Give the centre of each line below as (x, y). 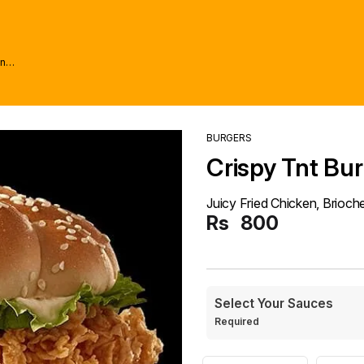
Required (238, 321)
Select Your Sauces (274, 303)
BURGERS (229, 138)
